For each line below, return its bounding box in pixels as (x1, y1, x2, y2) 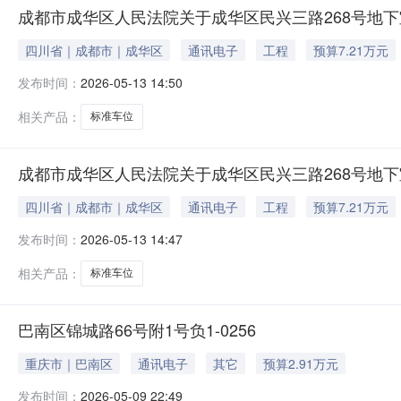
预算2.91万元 (263, 354, 338, 372)
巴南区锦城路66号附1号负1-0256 (18, 318, 256, 341)
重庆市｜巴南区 (25, 354, 113, 372)
